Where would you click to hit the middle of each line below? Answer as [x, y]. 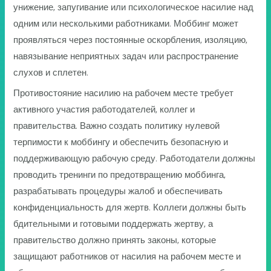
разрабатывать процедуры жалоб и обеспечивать [118, 191]
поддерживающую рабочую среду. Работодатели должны [135, 159]
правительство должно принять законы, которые [115, 240]
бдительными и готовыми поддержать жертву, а [113, 224]
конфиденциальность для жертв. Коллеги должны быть [130, 208]
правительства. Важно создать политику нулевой [117, 126]
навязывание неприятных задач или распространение [126, 56]
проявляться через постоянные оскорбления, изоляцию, [131, 40]
